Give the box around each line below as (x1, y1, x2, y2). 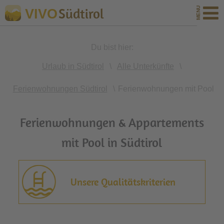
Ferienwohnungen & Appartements (19, 114, 204, 130)
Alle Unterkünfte (117, 62, 174, 70)
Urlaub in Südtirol (42, 62, 104, 70)
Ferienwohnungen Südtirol (12, 84, 107, 93)
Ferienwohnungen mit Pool (117, 84, 214, 93)
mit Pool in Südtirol (61, 134, 162, 150)
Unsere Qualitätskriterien (70, 175, 176, 188)
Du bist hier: (90, 43, 133, 51)
